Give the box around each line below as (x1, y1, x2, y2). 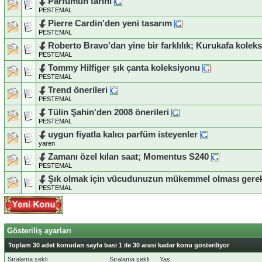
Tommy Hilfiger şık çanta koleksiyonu (48, 63, 200, 73)
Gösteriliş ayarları (7, 226, 71, 235)
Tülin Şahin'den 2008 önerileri (48, 107, 169, 117)
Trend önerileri (48, 85, 108, 95)
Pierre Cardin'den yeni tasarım (48, 18, 172, 28)
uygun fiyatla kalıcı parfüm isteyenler (48, 129, 198, 139)
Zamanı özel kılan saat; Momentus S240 (48, 151, 209, 161)
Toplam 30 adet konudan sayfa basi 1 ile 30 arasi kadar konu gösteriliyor (8, 241, 229, 249)
